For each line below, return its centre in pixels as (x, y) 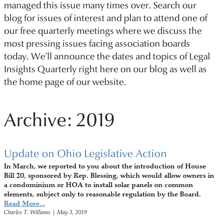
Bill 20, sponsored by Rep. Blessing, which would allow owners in (109, 176)
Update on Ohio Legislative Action (85, 154)
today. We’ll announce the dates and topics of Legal (107, 56)
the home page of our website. (65, 82)
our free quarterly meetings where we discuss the (103, 30)
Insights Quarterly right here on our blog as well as (105, 69)
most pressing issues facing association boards (97, 43)
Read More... (24, 204)
